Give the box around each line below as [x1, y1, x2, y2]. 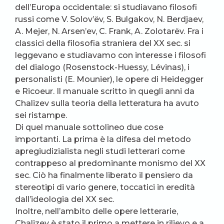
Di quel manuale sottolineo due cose [15, 122, 163, 132]
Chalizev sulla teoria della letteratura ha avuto [15, 98, 199, 108]
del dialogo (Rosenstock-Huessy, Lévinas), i [15, 62, 189, 72]
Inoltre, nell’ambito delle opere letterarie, [15, 206, 178, 216]
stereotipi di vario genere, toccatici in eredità [15, 182, 195, 192]
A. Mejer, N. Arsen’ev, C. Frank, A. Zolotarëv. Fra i [15, 26, 203, 36]
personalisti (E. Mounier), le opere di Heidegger [15, 74, 203, 84]
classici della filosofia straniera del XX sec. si [15, 38, 190, 48]
